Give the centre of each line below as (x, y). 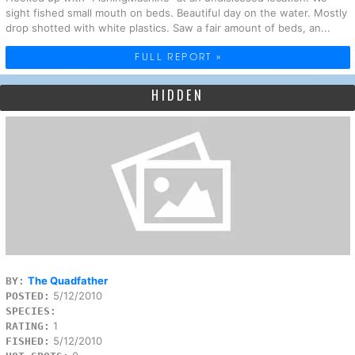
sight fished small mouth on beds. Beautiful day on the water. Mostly (176, 13)
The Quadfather (67, 280)
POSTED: (27, 296)
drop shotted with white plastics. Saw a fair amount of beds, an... (168, 28)
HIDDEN (177, 95)
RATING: (27, 326)
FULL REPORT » (179, 57)
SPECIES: (31, 311)
